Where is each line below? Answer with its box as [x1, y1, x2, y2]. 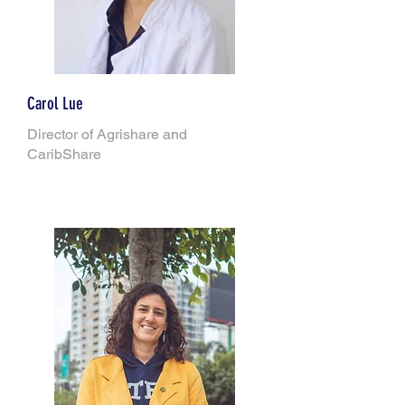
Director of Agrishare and [27, 126, 187, 143]
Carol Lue [27, 93, 83, 114]
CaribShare [27, 146, 101, 163]
